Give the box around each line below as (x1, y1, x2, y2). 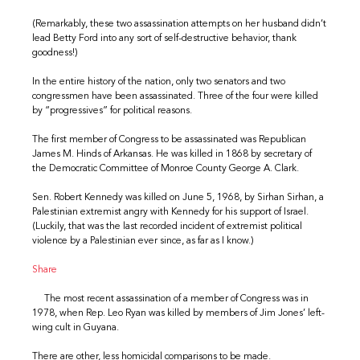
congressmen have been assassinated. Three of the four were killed (32, 91, 319, 101)
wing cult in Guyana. (32, 322, 120, 333)
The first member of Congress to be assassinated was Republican (32, 134, 307, 145)
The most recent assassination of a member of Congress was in (32, 293, 309, 304)
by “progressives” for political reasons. (32, 105, 193, 116)
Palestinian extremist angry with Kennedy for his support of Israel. (32, 207, 309, 217)
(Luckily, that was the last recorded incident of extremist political (32, 221, 303, 231)
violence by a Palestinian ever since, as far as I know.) (32, 235, 255, 246)
